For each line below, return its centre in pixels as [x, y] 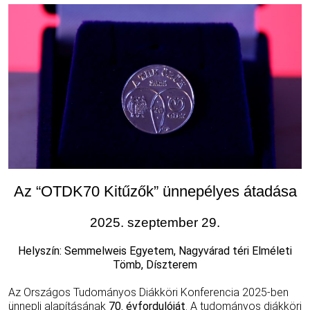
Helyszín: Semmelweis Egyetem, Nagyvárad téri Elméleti [155, 251]
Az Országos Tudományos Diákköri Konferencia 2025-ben [148, 293]
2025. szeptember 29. [155, 223]
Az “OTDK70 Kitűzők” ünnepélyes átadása [155, 192]
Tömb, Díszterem [155, 265]
